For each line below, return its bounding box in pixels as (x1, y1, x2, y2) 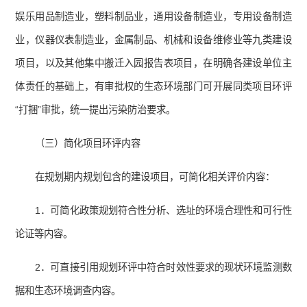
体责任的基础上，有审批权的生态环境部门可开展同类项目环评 (15, 81, 292, 93)
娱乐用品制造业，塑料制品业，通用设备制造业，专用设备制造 (15, 11, 292, 23)
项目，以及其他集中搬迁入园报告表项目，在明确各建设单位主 (15, 58, 292, 69)
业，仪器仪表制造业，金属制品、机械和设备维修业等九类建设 (15, 34, 292, 46)
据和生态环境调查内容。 (15, 285, 121, 297)
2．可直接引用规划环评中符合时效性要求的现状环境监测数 (35, 262, 292, 273)
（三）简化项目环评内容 (35, 138, 141, 149)
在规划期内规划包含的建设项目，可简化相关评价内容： (35, 171, 275, 183)
